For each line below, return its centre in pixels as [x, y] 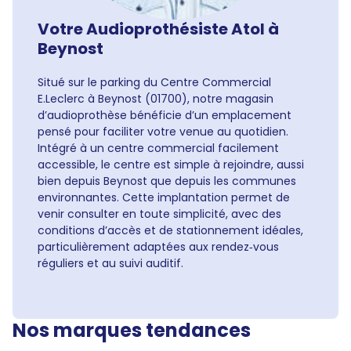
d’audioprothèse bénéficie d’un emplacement [165, 115]
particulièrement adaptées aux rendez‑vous [158, 247]
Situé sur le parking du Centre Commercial [154, 82]
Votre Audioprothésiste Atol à [158, 29]
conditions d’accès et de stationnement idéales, [170, 230]
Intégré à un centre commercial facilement [158, 148]
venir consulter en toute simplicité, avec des [159, 214]
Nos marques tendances [132, 330]
